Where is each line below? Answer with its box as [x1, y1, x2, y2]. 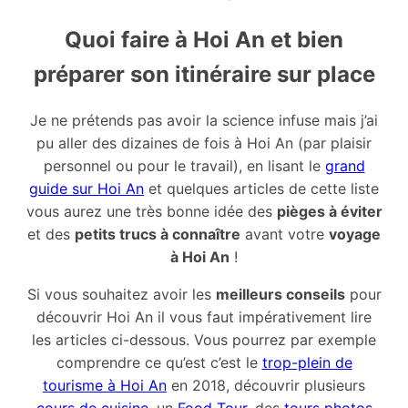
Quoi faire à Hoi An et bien [65, 25, 343, 53]
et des [27, 225, 75, 244]
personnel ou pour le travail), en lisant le [43, 157, 325, 176]
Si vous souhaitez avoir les [26, 285, 216, 304]
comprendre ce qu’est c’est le [56, 353, 262, 372]
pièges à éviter [276, 202, 382, 221]
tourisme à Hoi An [43, 376, 167, 395]
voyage [329, 225, 381, 244]
